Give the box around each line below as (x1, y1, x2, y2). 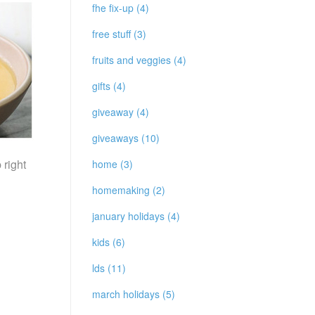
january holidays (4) (92, 209, 180, 223)
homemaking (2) (92, 183, 165, 197)
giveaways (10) (92, 131, 160, 145)
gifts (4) (92, 79, 126, 93)
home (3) (92, 157, 133, 171)
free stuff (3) (92, 27, 146, 41)
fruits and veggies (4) (92, 53, 186, 67)
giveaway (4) (92, 105, 149, 119)
